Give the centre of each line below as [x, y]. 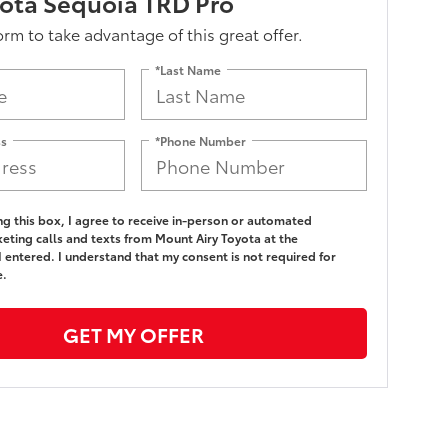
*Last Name [188, 69]
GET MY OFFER [133, 333]
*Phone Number [201, 140]
